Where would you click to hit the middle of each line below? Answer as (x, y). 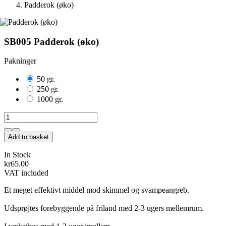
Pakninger (20, 61)
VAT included (26, 173)
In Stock (17, 155)
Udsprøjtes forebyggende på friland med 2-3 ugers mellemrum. (104, 208)
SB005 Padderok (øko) (51, 41)
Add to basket (29, 137)
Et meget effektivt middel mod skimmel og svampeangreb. (97, 190)
